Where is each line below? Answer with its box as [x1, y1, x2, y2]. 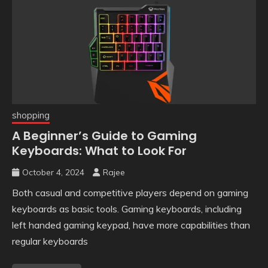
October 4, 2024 [22, 167, 84, 178]
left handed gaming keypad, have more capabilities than [12, 219, 250, 232]
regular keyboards [12, 235, 88, 248]
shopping [12, 109, 50, 121]
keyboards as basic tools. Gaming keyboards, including [12, 203, 242, 215]
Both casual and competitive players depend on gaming [12, 187, 248, 199]
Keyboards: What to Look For [12, 142, 187, 160]
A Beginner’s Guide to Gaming [12, 127, 197, 145]
